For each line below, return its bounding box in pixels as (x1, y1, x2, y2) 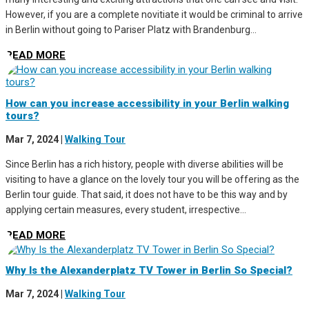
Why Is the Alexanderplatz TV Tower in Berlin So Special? (6, 264, 292, 277)
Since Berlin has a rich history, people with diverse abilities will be (6, 158, 283, 170)
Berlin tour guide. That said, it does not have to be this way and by (6, 188, 288, 200)
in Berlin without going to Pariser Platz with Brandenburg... (6, 24, 257, 36)
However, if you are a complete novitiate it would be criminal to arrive (6, 9, 303, 21)
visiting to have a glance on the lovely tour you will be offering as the (6, 173, 299, 185)
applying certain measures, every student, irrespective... (6, 203, 246, 215)
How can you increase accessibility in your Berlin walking (6, 97, 289, 110)
